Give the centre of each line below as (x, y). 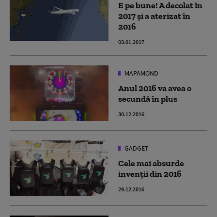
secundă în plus (148, 99)
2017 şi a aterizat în (154, 16)
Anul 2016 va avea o (155, 88)
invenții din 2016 (150, 174)
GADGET (136, 148)
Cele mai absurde (151, 163)
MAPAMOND (141, 73)
